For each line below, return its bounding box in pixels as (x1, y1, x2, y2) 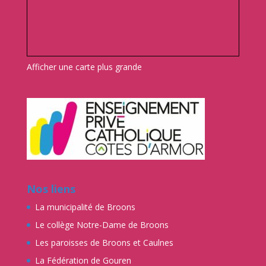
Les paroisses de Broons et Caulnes (34, 237, 173, 249)
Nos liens (26, 182, 75, 197)
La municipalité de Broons (34, 201, 135, 213)
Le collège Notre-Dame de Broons (34, 219, 169, 231)
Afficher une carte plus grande (26, 61, 142, 73)
